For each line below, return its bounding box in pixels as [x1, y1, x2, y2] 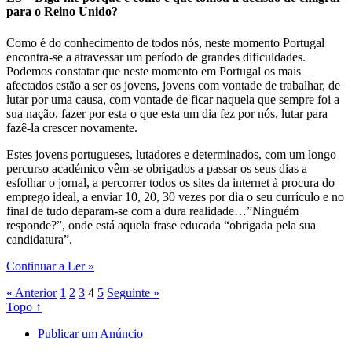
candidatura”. [6, 232, 72, 246]
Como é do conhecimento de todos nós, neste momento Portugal [6, 35, 324, 49]
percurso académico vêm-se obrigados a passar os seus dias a [6, 161, 307, 175]
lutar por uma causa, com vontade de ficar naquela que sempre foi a [6, 92, 339, 106]
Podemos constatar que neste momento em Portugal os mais [6, 64, 301, 78]
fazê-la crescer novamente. [6, 120, 137, 134]
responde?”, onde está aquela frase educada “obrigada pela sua [6, 218, 316, 232]
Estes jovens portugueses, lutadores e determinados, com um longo [6, 147, 336, 161]
